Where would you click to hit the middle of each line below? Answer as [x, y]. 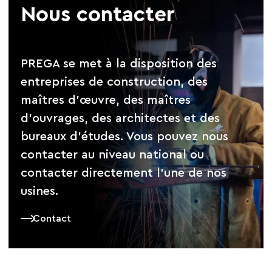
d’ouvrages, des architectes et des [121, 119]
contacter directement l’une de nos [124, 173]
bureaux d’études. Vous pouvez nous [125, 137]
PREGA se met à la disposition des [119, 64]
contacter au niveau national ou [113, 155]
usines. [40, 192]
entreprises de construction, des [114, 82]
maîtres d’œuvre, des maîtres [106, 100]
